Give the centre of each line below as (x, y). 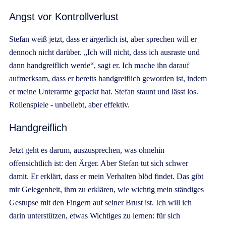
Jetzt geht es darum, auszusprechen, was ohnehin (87, 150)
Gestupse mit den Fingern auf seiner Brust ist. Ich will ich (100, 202)
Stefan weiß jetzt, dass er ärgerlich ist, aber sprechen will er (103, 39)
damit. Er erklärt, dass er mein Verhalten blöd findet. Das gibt (106, 176)
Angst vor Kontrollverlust (64, 16)
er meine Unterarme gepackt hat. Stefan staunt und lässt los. (104, 91)
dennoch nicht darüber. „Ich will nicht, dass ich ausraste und (104, 52)
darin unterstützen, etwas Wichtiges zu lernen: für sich (95, 215)
